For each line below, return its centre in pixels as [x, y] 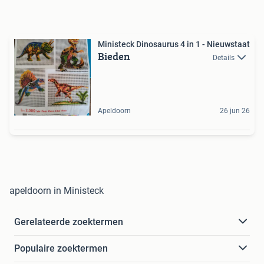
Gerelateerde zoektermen [69, 222]
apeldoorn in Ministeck [57, 190]
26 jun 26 [235, 110]
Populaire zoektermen [61, 248]
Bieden [114, 56]
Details [224, 57]
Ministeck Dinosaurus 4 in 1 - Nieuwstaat [174, 44]
